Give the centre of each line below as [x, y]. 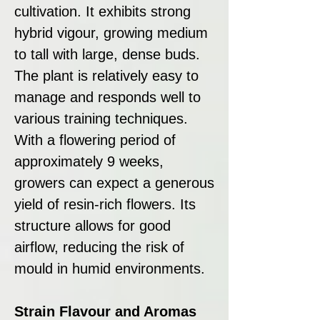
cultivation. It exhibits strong [102, 11]
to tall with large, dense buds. [107, 54]
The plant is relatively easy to [106, 75]
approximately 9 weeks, [89, 161]
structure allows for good [92, 225]
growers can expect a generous [114, 182]
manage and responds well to [107, 97]
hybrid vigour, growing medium [111, 32]
